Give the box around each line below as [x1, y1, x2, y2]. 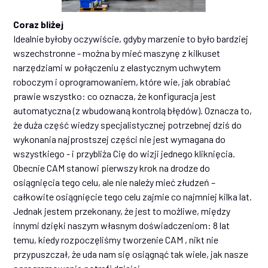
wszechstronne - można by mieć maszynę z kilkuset [13, 47, 221, 59]
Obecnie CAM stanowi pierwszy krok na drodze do [13, 162, 211, 174]
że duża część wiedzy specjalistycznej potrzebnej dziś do [13, 119, 242, 131]
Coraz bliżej [13, 19, 64, 31]
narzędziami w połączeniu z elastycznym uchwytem [13, 62, 221, 74]
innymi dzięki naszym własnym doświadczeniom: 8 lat [13, 220, 230, 232]
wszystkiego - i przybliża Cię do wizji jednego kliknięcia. [13, 148, 237, 160]
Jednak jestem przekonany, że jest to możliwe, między [13, 205, 231, 217]
